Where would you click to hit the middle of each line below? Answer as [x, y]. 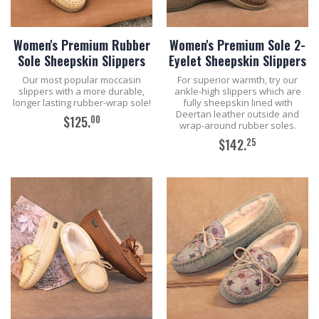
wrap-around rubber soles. [237, 125]
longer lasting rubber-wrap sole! [82, 103]
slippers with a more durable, [82, 91]
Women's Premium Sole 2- [237, 45]
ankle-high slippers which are [237, 91]
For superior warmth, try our [237, 80]
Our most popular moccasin [82, 80]
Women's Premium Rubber [82, 45]
